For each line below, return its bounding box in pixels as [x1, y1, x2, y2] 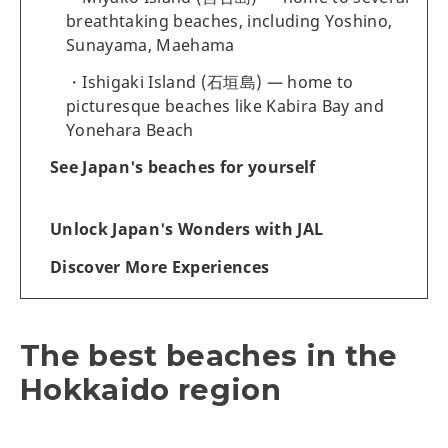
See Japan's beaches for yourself [50, 155, 316, 178]
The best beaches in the [20, 337, 398, 373]
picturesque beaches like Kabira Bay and [66, 94, 385, 117]
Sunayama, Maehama [66, 33, 235, 56]
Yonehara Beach [66, 118, 194, 141]
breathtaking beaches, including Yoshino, [66, 9, 393, 32]
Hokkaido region [20, 371, 282, 407]
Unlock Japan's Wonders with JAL [50, 217, 324, 240]
